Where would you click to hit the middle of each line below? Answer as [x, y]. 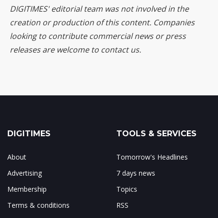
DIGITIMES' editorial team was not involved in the [99, 9]
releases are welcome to [55, 50]
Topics [127, 189]
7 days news [136, 173]
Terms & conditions [38, 205]
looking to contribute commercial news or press [98, 36]
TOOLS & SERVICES [156, 134]
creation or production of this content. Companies [102, 22]
